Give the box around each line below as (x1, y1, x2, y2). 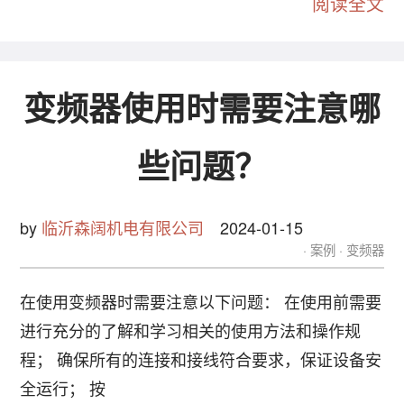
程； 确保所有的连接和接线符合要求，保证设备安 (20, 347, 382, 372)
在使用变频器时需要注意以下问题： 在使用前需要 (20, 289, 382, 314)
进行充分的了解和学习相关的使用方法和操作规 (20, 318, 362, 343)
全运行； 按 (20, 376, 106, 400)
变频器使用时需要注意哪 (23, 92, 381, 129)
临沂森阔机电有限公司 (41, 216, 205, 240)
